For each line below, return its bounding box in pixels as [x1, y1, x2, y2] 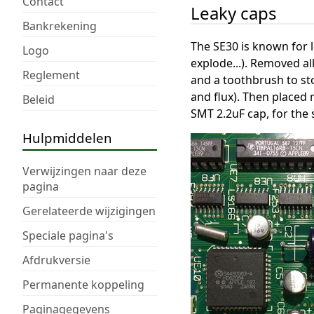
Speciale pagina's [22, 227, 114, 243]
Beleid [22, 91, 55, 107]
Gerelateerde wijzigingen [22, 203, 156, 219]
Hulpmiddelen [22, 128, 112, 146]
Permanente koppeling [22, 276, 144, 292]
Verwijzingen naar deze [22, 163, 146, 179]
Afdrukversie [22, 252, 90, 268]
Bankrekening [22, 18, 97, 34]
